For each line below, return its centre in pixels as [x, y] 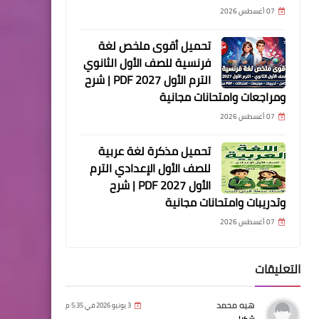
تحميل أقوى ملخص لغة [155, 46]
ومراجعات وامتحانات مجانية [223, 97]
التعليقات [278, 270]
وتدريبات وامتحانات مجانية [225, 203]
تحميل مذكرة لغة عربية [155, 151]
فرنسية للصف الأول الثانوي [147, 63]
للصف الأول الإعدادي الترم [150, 168]
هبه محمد [235, 305]
